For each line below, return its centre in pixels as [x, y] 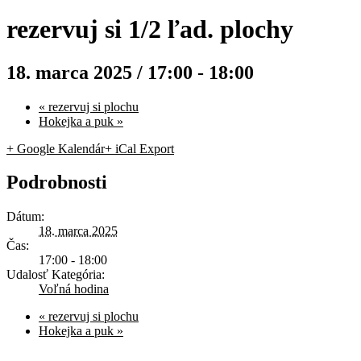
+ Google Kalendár [56, 148]
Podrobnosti [57, 183]
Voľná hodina [74, 289]
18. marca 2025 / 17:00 [100, 72]
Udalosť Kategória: [56, 275]
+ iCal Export [139, 148]
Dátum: [25, 217]
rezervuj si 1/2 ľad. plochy [150, 29]
